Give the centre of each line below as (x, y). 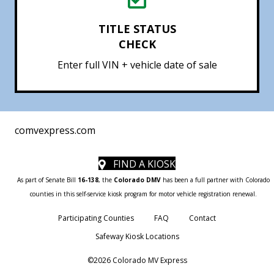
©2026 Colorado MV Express (137, 260)
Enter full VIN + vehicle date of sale (137, 65)
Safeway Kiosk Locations (137, 236)
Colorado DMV (137, 180)
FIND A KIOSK (144, 164)
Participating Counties (96, 218)
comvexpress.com (55, 130)
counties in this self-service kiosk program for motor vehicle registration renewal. (143, 194)
